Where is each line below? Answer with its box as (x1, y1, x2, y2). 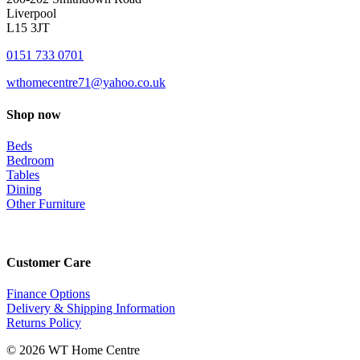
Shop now (6, 107, 61, 121)
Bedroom (6, 153, 54, 167)
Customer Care (6, 256, 91, 270)
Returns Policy (6, 316, 81, 330)
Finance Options (6, 287, 90, 301)
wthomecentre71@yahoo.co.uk (6, 76, 166, 90)
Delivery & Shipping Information (6, 301, 175, 316)
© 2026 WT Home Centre (6, 343, 140, 358)
